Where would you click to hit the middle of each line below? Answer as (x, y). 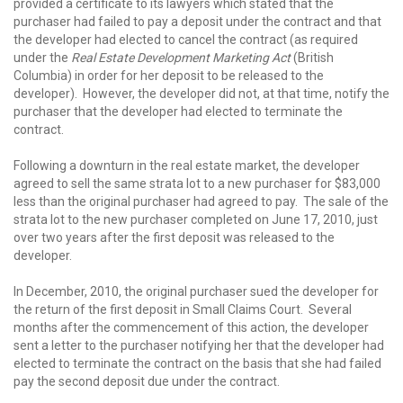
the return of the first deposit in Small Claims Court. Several (183, 309)
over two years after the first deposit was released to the (174, 237)
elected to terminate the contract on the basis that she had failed (197, 363)
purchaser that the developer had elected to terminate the (178, 112)
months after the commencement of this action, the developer (191, 327)
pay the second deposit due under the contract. (147, 381)
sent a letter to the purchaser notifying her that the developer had (199, 345)
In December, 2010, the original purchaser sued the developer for (196, 291)
